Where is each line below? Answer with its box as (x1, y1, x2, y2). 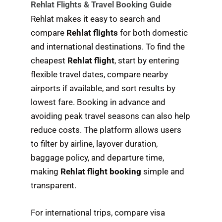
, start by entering (114, 55, 180, 66)
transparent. (31, 180, 77, 191)
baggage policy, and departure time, (31, 153, 165, 163)
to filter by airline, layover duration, (31, 139, 158, 149)
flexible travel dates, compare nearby (31, 69, 168, 80)
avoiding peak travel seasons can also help (31, 111, 191, 121)
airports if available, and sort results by (31, 83, 176, 94)
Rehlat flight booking (60, 166, 142, 177)
